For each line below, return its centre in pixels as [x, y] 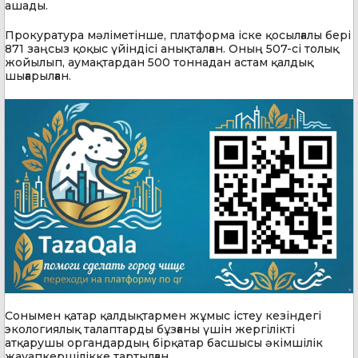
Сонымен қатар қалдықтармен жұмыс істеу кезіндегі [163, 315]
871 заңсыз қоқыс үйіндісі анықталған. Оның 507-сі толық [172, 48]
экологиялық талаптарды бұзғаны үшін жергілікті [150, 329]
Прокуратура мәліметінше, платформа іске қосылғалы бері [178, 35]
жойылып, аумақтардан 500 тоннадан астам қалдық [159, 62]
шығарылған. [38, 76]
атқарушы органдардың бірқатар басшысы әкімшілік [164, 342]
